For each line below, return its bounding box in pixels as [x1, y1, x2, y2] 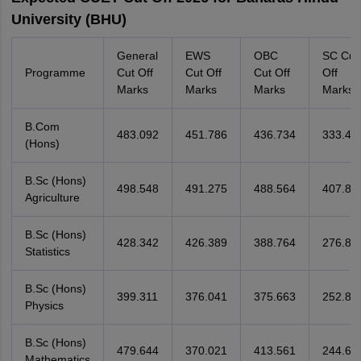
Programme [24, 66, 85, 79]
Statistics [24, 245, 70, 258]
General [116, 49, 158, 62]
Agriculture [24, 191, 80, 204]
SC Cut [322, 49, 359, 62]
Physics [24, 299, 64, 312]
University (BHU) [10, 11, 127, 27]
